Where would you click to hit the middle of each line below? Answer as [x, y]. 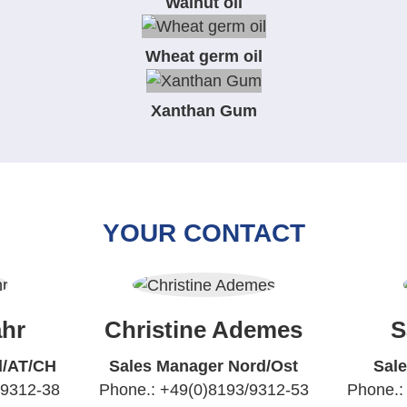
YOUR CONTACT [203, 233]
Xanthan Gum [203, 110]
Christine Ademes [203, 330]
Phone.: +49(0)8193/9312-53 [203, 389]
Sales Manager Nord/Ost [203, 366]
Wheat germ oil [203, 57]
